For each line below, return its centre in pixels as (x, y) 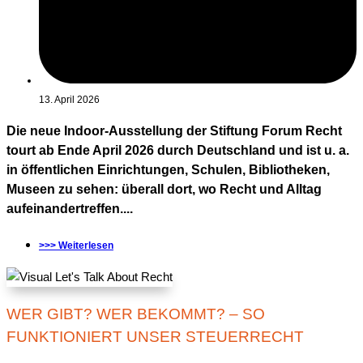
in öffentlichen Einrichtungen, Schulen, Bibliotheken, (168, 170)
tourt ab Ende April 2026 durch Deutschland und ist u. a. (178, 151)
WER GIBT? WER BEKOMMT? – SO (136, 314)
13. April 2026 (69, 100)
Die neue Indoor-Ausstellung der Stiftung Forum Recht (174, 131)
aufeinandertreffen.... (70, 209)
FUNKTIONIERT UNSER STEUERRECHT (155, 337)
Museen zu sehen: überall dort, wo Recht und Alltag (164, 190)
